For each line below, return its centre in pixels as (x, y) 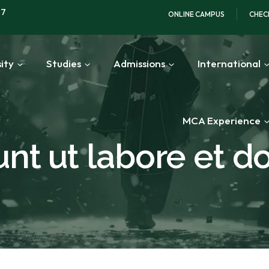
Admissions (139, 63)
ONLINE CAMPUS (196, 14)
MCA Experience (222, 120)
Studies (64, 63)
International (229, 63)
